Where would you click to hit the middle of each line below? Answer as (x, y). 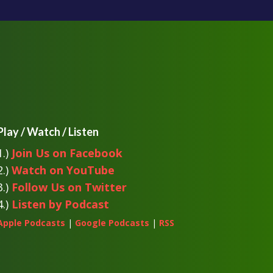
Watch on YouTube (63, 170)
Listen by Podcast (60, 204)
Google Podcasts (112, 223)
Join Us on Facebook (67, 153)
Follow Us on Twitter (69, 187)
